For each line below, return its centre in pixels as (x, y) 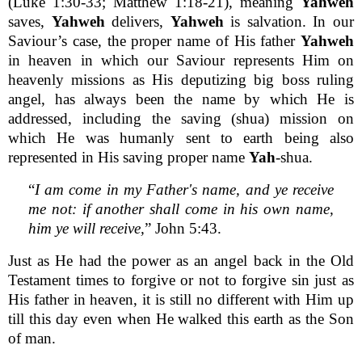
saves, (30, 21)
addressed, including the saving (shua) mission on (181, 118)
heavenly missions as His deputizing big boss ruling (181, 79)
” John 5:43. (183, 228)
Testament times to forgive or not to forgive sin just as (181, 280)
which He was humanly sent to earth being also (181, 137)
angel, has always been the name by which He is (181, 99)
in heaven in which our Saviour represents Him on (181, 60)
